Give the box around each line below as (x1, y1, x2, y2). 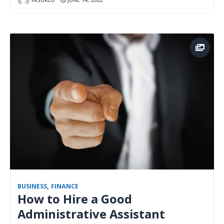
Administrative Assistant (17, 205, 165, 222)
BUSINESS (17, 181, 47, 190)
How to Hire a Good (17, 190, 132, 207)
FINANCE (51, 181, 78, 190)
